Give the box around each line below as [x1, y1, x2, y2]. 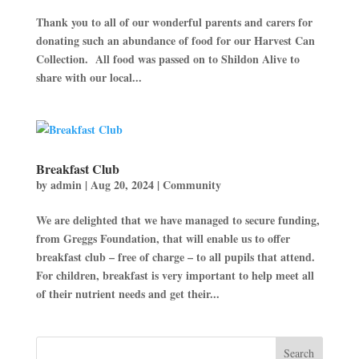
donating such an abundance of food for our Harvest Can [35, 32, 315, 49]
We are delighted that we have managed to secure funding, [35, 212, 320, 228]
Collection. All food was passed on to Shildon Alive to [35, 50, 300, 67]
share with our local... [35, 69, 142, 86]
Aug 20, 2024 [90, 176, 154, 193]
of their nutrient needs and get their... [35, 285, 220, 302]
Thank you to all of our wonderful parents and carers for [35, 14, 313, 30]
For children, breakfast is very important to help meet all [35, 267, 314, 284]
